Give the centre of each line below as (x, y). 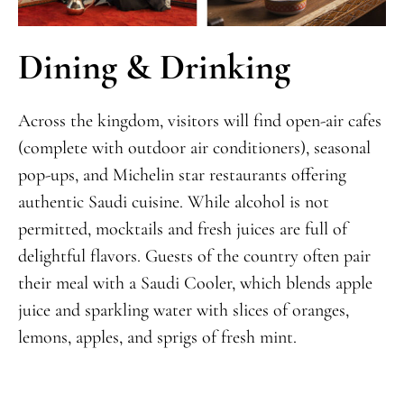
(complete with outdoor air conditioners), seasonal (194, 148)
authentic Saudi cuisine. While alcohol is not (173, 202)
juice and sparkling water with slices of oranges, (183, 311)
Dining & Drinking (154, 67)
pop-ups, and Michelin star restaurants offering (182, 175)
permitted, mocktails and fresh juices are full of (182, 230)
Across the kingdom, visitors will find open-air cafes (199, 121)
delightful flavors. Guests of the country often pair (194, 257)
